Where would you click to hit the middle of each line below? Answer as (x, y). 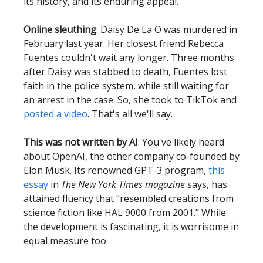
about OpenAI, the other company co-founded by (131, 156)
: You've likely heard (181, 142)
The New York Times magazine (123, 184)
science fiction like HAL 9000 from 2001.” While (125, 213)
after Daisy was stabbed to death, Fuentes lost (125, 72)
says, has (206, 184)
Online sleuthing (60, 29)
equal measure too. (66, 241)
